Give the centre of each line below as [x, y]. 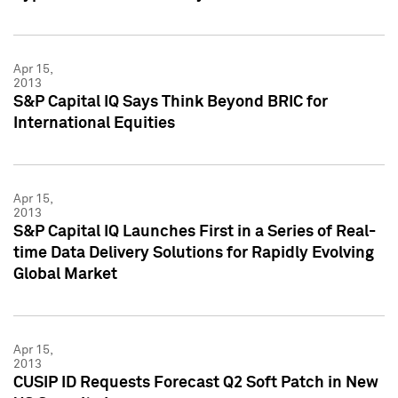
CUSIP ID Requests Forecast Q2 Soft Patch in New [196, 382]
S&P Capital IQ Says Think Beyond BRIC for [171, 102]
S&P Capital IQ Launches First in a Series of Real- [195, 231]
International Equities [94, 123]
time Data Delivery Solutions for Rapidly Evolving [194, 253]
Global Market [65, 274]
